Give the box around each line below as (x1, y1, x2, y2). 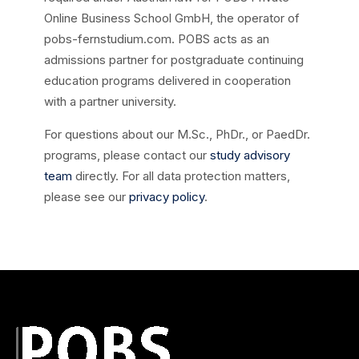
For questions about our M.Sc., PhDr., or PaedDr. (44, 127, 310, 142)
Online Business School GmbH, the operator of (44, 10, 300, 26)
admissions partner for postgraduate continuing (44, 52, 304, 67)
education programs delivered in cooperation (44, 73, 291, 88)
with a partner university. (44, 94, 176, 109)
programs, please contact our (44, 147, 210, 163)
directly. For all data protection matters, (72, 168, 290, 184)
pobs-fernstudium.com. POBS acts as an (44, 31, 269, 46)
